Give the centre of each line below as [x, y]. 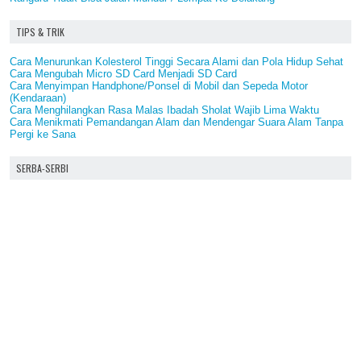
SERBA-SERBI [42, 168]
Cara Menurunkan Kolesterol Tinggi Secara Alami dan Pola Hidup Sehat [176, 61]
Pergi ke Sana [43, 134]
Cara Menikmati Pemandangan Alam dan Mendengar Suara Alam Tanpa [176, 122]
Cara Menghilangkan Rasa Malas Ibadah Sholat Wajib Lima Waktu [164, 110]
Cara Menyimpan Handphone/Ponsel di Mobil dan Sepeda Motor [159, 85]
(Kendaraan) [38, 98]
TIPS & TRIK [40, 31]
